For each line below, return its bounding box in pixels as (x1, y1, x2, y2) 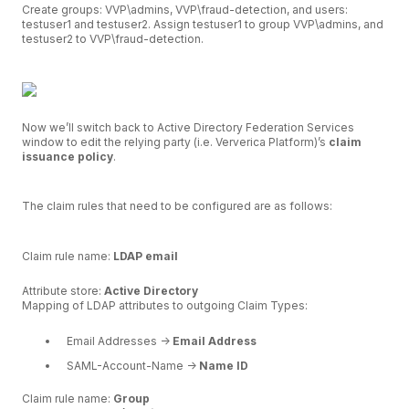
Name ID (199, 358, 248, 372)
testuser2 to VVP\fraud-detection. (22, 32, 204, 47)
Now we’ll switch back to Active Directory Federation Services (22, 121, 354, 135)
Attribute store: (22, 284, 104, 299)
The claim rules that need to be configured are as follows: (22, 199, 332, 214)
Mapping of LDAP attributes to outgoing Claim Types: (22, 299, 308, 313)
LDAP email (113, 248, 178, 263)
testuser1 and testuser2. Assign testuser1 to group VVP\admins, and (22, 17, 383, 32)
